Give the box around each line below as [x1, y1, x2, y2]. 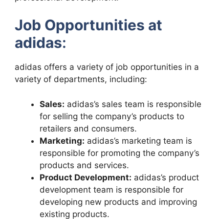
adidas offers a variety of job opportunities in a [15, 62, 199, 72]
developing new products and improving [40, 197, 197, 207]
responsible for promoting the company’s [40, 148, 199, 158]
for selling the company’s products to [40, 111, 184, 121]
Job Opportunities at [15, 16, 162, 34]
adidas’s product [131, 172, 199, 182]
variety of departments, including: [15, 74, 147, 85]
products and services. [40, 160, 129, 170]
